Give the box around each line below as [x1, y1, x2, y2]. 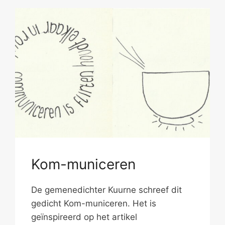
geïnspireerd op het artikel [31, 212, 138, 222]
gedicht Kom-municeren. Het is [31, 198, 157, 209]
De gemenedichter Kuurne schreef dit [31, 185, 182, 195]
